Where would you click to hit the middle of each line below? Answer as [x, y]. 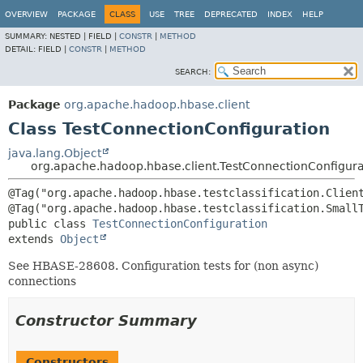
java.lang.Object [55, 153]
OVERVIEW [26, 14]
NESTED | [69, 36]
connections [42, 281]
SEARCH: [193, 72]
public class [50, 224]
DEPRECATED [231, 14]
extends [34, 239]
